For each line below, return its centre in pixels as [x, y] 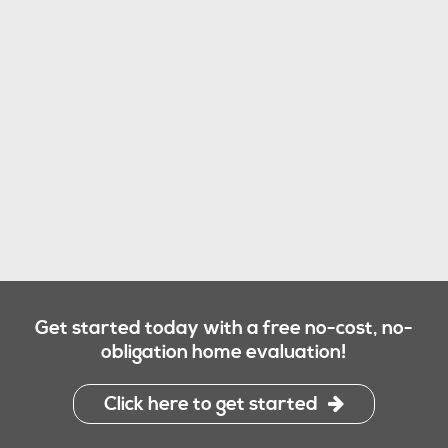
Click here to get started [211, 403]
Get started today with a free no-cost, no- [224, 327]
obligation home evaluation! [224, 351]
